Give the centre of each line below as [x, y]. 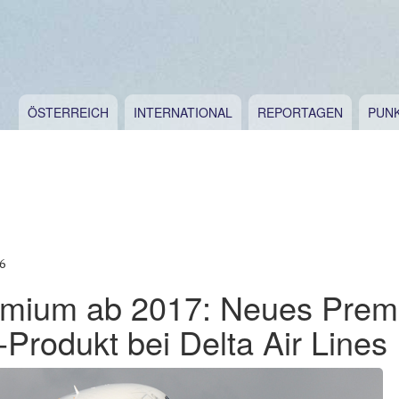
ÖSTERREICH [68, 113]
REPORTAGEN [300, 113]
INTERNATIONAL [183, 113]
